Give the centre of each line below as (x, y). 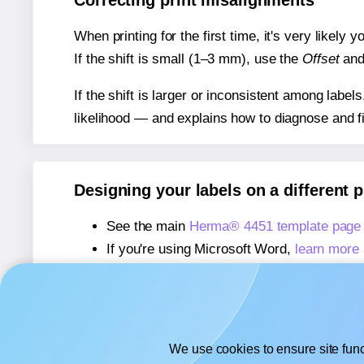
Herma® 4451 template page (275, 226)
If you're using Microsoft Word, (201, 249)
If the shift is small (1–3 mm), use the (188, 59)
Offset (321, 59)
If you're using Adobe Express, (200, 271)
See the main (148, 226)
